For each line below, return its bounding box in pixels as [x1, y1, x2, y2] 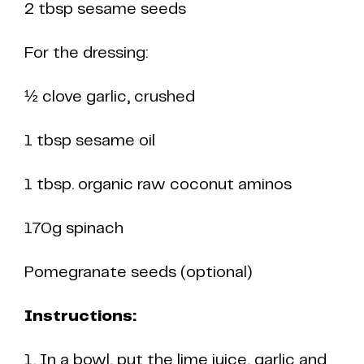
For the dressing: [24, 45, 148, 61]
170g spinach [24, 221, 123, 236]
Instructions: [24, 309, 136, 324]
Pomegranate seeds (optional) [24, 265, 252, 280]
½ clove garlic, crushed [24, 89, 195, 105]
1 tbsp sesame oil [24, 133, 155, 149]
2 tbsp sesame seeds [24, 2, 186, 17]
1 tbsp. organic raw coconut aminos [24, 177, 292, 193]
